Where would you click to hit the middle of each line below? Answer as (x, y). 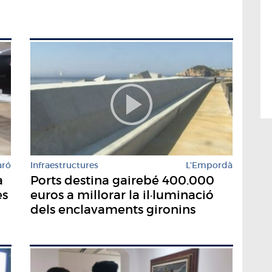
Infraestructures (64, 165)
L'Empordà (209, 165)
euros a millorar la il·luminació (122, 195)
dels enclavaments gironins (113, 210)
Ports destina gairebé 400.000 (122, 181)
